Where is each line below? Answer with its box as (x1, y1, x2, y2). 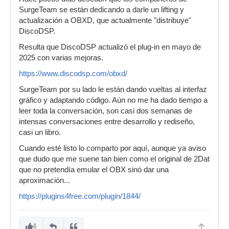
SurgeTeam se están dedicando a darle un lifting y (19, 6, 184, 14)
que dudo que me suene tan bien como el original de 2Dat (19, 155, 210, 164)
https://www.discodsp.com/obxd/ (19, 70, 127, 78)
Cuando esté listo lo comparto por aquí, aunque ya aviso (19, 144, 206, 153)
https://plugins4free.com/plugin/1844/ (19, 192, 141, 201)
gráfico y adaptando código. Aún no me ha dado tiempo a (19, 96, 208, 105)
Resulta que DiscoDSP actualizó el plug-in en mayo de (19, 43, 201, 52)
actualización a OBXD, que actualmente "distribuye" (19, 16, 191, 25)
